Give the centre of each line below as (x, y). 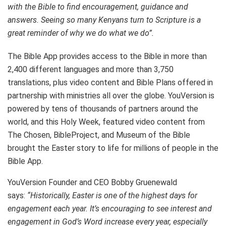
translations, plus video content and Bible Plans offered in (110, 83)
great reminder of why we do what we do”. (81, 33)
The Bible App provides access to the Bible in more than (107, 56)
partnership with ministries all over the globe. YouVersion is (111, 96)
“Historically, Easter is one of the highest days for (111, 196)
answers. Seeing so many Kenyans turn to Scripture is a (104, 20)
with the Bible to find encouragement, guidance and (98, 7)
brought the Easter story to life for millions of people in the (113, 148)
